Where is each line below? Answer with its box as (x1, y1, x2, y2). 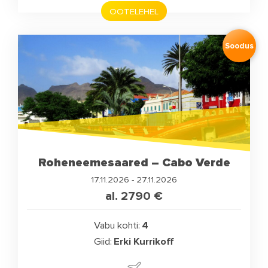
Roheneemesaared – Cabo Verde (38, 155, 230, 170)
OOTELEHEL (109, 5, 159, 17)
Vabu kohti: (93, 220, 140, 232)
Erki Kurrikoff (114, 236, 175, 248)
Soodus (224, 41, 254, 51)
